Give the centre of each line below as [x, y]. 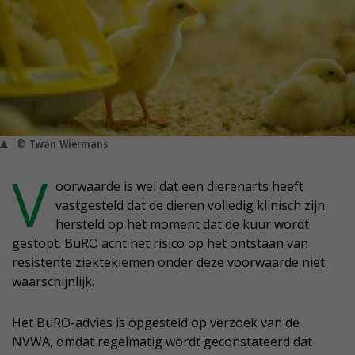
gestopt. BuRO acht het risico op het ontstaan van [160, 244]
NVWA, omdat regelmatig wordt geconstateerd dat [162, 342]
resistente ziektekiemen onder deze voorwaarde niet [168, 263]
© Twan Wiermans [62, 144]
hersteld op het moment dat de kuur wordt [182, 225]
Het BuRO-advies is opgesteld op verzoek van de [156, 323]
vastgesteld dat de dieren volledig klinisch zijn [190, 206]
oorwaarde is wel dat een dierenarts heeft [179, 187]
